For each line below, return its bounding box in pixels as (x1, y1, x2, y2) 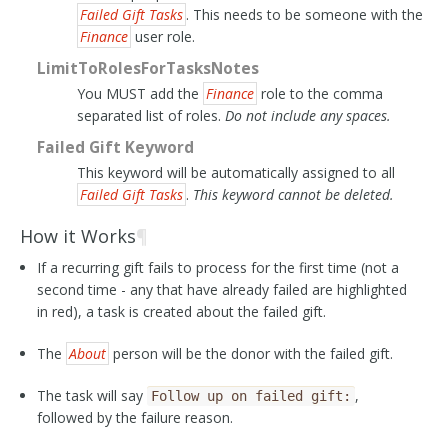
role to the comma (256, 84, 383, 103)
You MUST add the (76, 84, 203, 103)
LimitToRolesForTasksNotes (36, 58, 259, 79)
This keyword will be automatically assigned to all (76, 163, 395, 182)
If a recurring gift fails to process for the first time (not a (36, 258, 399, 277)
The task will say (36, 386, 147, 405)
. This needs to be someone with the (185, 5, 423, 24)
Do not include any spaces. (224, 106, 391, 125)
